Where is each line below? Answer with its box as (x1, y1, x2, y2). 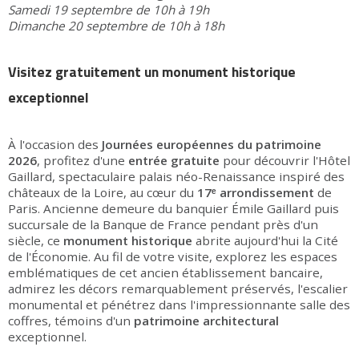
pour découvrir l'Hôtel (220, 152, 350, 169)
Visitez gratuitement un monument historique (8, 61, 296, 83)
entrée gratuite (128, 152, 220, 169)
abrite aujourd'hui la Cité (192, 232, 338, 249)
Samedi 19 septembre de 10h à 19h (8, 2, 209, 18)
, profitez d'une (37, 152, 128, 169)
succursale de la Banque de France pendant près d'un (8, 216, 318, 233)
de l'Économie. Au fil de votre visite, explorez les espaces (8, 248, 337, 265)
